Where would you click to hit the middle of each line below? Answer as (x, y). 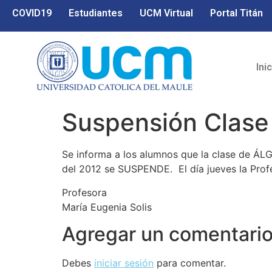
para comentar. (190, 263)
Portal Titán (236, 13)
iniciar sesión (124, 263)
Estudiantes (96, 13)
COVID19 (32, 13)
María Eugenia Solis (107, 207)
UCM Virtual (166, 13)
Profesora (84, 192)
